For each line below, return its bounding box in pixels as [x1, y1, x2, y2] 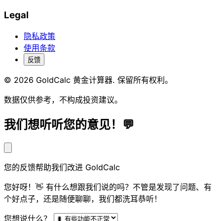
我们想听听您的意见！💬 [4, 117, 134, 132]
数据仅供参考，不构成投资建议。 [4, 95, 122, 105]
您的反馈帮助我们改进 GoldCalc [4, 162, 120, 173]
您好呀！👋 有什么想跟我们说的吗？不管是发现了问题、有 [4, 182, 212, 192]
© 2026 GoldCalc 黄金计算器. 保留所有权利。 [4, 75, 173, 85]
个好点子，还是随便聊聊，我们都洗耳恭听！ [4, 194, 162, 204]
